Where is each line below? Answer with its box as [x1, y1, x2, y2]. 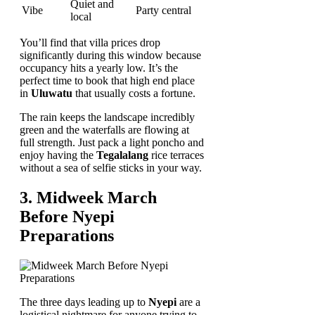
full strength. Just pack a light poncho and [20, 136, 204, 149]
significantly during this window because [20, 49, 201, 62]
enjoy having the [20, 149, 96, 162]
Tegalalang [96, 149, 148, 162]
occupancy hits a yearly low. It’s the [20, 62, 178, 75]
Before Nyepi [20, 207, 115, 226]
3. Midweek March [20, 188, 157, 207]
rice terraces [148, 149, 204, 162]
